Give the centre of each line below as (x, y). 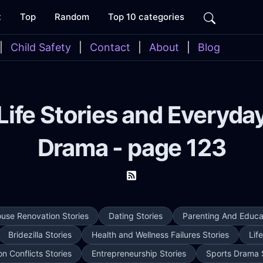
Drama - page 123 (131, 148)
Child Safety (41, 47)
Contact (110, 47)
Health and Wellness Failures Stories (160, 235)
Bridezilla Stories (40, 235)
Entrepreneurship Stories (139, 253)
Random (72, 17)
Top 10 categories (146, 17)
